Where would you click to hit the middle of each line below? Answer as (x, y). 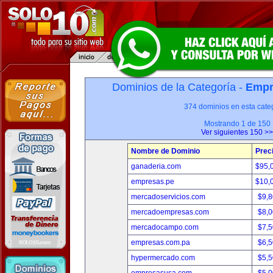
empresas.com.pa (161, 243)
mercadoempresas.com (170, 212)
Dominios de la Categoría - (179, 87)
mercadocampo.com (165, 227)
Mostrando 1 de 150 (237, 124)
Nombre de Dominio (165, 151)
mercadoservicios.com (168, 197)
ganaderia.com (156, 166)
